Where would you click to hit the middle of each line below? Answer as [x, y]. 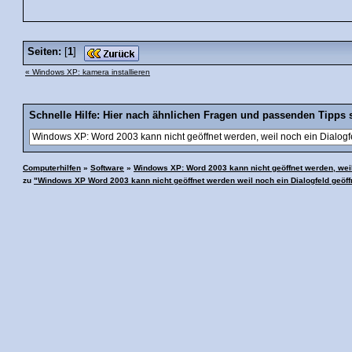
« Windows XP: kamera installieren [88, 71]
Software [107, 167]
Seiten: [44, 51]
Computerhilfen [52, 167]
